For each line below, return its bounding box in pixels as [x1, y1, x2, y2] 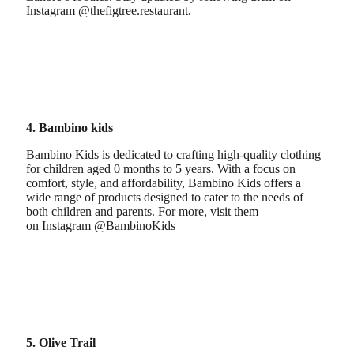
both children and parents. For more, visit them [26, 204, 258, 218]
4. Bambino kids [26, 120, 113, 134]
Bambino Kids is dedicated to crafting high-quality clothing [26, 147, 321, 161]
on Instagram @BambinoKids [26, 218, 175, 232]
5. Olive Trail [26, 335, 96, 349]
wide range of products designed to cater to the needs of [26, 190, 303, 204]
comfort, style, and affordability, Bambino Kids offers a [26, 175, 301, 190]
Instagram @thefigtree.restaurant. [26, 3, 191, 17]
